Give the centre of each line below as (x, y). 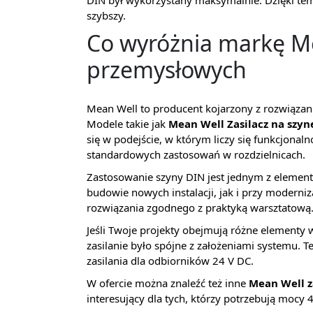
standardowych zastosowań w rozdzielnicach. (196, 155)
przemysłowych (167, 70)
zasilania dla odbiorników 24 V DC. (170, 261)
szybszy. (106, 16)
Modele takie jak (128, 124)
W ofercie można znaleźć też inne (168, 283)
